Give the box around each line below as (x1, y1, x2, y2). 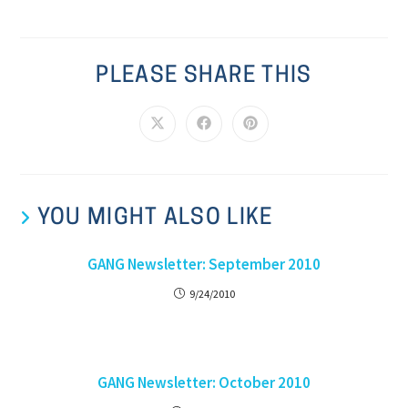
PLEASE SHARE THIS (96, 66, 312, 88)
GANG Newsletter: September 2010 (87, 254, 321, 275)
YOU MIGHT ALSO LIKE (36, 208, 273, 230)
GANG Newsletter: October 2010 (97, 372, 311, 393)
